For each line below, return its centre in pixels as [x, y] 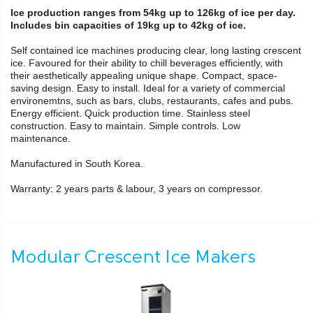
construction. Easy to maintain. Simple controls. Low [125, 126]
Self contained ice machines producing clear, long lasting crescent [156, 51]
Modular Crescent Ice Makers [133, 259]
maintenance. [42, 139]
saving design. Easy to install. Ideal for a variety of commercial [148, 88]
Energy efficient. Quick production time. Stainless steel [130, 114]
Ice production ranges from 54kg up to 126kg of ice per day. [153, 13]
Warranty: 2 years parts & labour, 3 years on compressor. [137, 189]
